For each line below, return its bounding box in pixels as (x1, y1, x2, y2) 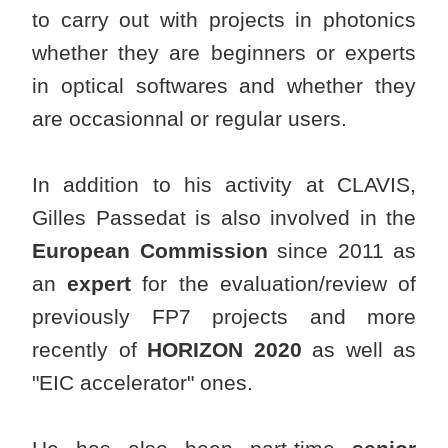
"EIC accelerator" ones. (32, 371, 253, 395)
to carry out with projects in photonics (32, 8, 416, 32)
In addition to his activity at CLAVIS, (32, 173, 416, 197)
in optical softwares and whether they (32, 74, 416, 98)
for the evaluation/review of (131, 272, 417, 296)
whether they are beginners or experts (32, 41, 416, 65)
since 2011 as (267, 239, 416, 263)
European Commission (32, 239, 268, 263)
